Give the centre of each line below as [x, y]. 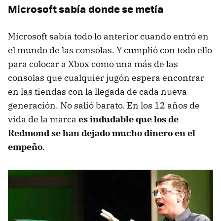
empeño [25, 147]
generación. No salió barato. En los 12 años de [104, 105]
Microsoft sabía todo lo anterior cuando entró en [108, 36]
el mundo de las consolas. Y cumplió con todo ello [110, 50]
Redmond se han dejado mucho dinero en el [102, 133]
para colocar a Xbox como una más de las [93, 64]
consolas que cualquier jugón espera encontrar [106, 77]
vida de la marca [43, 119]
